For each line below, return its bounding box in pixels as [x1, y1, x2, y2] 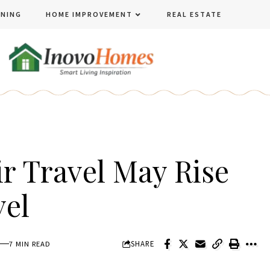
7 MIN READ [9, 239, 51, 249]
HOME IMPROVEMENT [45, 10, 133, 19]
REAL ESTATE [166, 10, 222, 19]
